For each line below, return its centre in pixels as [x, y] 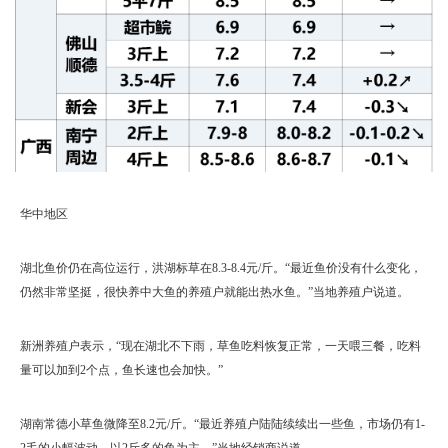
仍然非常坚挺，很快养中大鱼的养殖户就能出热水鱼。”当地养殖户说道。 [214, 291]
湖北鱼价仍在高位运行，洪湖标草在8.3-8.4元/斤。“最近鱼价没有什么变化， [221, 267]
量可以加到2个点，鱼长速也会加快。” [121, 369]
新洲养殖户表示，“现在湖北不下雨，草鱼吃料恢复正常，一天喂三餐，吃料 [220, 345]
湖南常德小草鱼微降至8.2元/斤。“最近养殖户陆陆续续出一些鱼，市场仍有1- [222, 423]
